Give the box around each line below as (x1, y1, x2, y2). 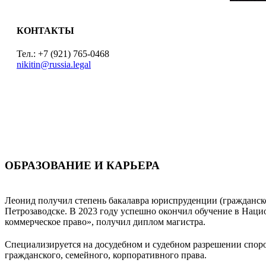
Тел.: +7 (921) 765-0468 (17, 49, 109, 59)
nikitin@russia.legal (17, 59, 91, 70)
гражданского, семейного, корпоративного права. (5, 249, 207, 260)
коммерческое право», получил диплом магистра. (5, 216, 205, 227)
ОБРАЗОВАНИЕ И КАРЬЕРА (5, 159, 160, 172)
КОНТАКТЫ (17, 26, 74, 36)
